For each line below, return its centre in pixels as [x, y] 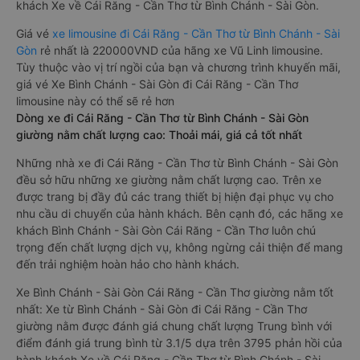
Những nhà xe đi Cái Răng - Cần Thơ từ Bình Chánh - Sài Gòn [177, 163]
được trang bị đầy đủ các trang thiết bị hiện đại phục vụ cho [175, 196]
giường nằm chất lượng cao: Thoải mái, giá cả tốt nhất [159, 135]
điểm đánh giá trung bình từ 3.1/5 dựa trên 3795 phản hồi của [179, 343]
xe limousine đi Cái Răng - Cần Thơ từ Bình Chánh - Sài [196, 33]
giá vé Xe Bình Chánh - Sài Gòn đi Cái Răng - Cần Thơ [157, 84]
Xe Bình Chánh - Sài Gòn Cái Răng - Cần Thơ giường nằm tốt [175, 292]
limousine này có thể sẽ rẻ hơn [95, 101]
